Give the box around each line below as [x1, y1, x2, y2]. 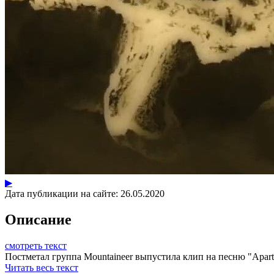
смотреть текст [5, 240, 67, 251]
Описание [5, 211, 72, 228]
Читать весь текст [5, 262, 78, 273]
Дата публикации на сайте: [5, 188, 118, 199]
